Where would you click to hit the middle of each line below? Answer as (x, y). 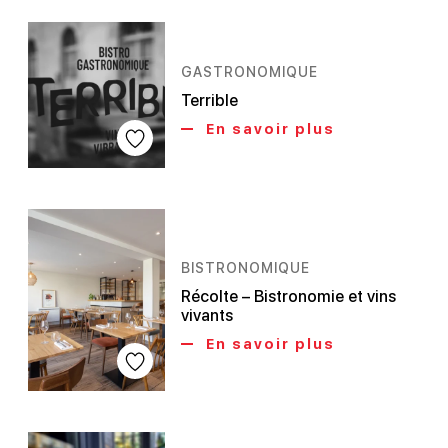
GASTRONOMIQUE (250, 72)
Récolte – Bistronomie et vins (289, 296)
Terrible (210, 101)
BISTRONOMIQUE (246, 267)
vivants (207, 315)
